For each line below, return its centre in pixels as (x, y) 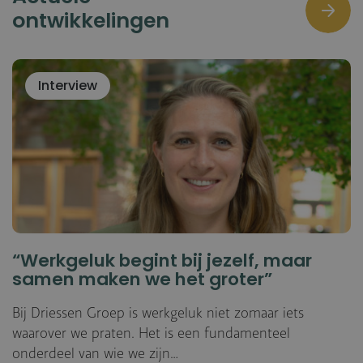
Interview (68, 87)
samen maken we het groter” (142, 281)
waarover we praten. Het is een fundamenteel (151, 333)
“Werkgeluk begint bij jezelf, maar (162, 262)
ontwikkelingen (91, 22)
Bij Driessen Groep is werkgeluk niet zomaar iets (158, 313)
